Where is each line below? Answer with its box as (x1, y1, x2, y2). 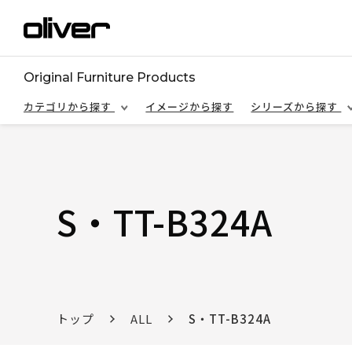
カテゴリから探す (24, 99, 115, 114)
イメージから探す (145, 99, 234, 114)
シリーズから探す (251, 99, 342, 114)
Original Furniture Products (24, 70, 196, 85)
